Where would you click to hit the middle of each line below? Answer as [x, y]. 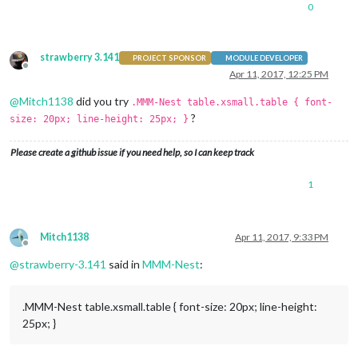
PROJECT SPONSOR [170, 58]
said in [124, 265]
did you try [102, 101]
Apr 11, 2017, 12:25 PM [279, 74]
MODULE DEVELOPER [264, 58]
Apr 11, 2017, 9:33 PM [282, 237]
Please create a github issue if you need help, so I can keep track [132, 153]
